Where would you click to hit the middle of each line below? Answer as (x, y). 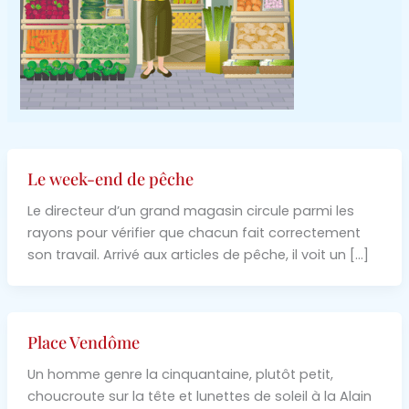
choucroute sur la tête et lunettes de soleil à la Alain (199, 396)
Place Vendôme (83, 342)
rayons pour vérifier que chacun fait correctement (194, 233)
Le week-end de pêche (110, 179)
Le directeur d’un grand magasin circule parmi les (190, 211)
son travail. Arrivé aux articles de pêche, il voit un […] (198, 255)
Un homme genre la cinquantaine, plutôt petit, (180, 374)
